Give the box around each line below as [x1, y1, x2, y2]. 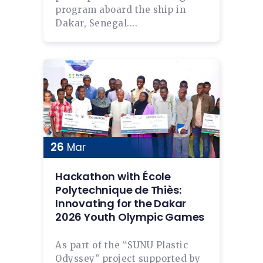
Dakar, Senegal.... [55, 17, 137, 29]
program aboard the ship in [55, 4, 186, 15]
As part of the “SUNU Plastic [55, 239, 188, 251]
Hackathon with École [55, 168, 171, 184]
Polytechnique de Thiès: [55, 182, 181, 197]
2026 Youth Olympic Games [55, 209, 205, 224]
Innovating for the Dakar [55, 195, 187, 211]
